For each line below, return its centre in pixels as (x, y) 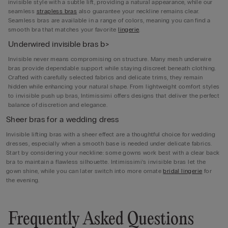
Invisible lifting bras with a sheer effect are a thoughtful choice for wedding (111, 135)
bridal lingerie (183, 171)
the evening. (23, 180)
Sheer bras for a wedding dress (62, 120)
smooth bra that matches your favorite (63, 30)
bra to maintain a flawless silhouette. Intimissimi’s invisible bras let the (106, 162)
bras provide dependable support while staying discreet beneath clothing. (112, 68)
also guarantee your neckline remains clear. (138, 11)
